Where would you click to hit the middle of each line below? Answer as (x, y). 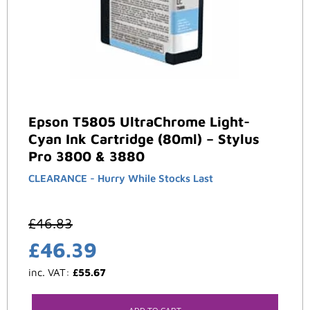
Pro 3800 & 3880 (86, 156)
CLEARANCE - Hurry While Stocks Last (121, 179)
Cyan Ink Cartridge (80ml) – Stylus (144, 139)
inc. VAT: (51, 273)
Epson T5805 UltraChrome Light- (139, 122)
